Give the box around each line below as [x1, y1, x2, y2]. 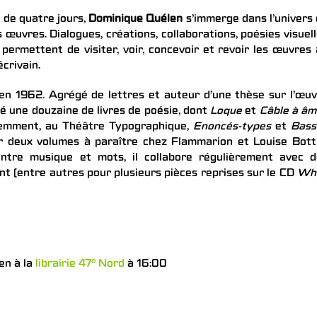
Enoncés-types [193, 121, 271, 133]
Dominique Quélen [86, 13, 183, 25]
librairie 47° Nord [35, 258, 125, 270]
